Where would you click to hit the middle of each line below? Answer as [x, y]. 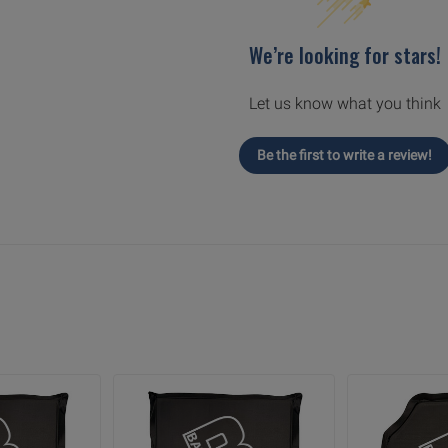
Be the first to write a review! [345, 155]
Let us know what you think [344, 104]
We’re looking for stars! [344, 55]
